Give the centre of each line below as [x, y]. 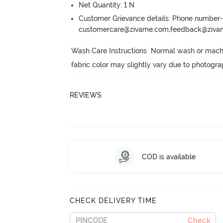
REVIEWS [86, 95]
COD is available [168, 157]
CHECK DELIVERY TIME [113, 201]
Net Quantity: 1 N [107, 5]
